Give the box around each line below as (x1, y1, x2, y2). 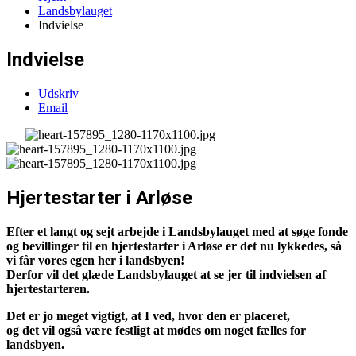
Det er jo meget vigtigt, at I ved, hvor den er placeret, (6, 308, 290, 323)
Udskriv (38, 86, 79, 100)
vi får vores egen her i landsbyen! (6, 253, 184, 267)
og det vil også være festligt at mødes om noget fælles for (6, 323, 306, 337)
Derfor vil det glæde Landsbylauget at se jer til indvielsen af (6, 267, 326, 281)
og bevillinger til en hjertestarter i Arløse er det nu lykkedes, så (6, 238, 342, 253)
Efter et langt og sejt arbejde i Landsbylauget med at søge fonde (6, 224, 348, 238)
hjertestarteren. (6, 281, 90, 296)
